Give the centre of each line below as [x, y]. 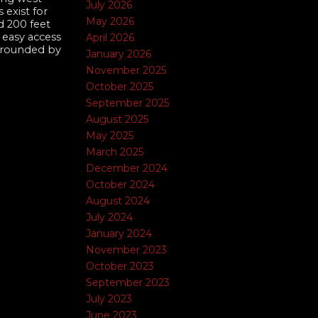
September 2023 [128, 283]
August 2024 [118, 201]
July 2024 [109, 217]
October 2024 [120, 185]
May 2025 [110, 136]
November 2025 [126, 70]
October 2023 [120, 266]
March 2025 [115, 152]
